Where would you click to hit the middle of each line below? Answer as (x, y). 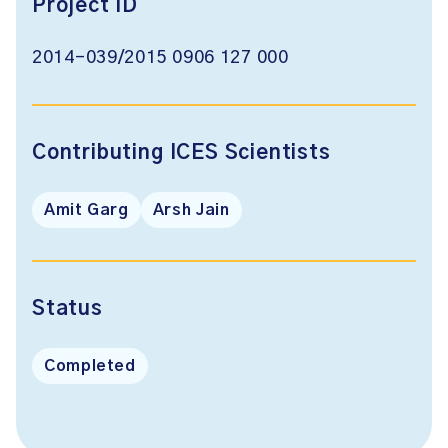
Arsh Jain (191, 210)
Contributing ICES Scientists (181, 153)
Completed (90, 366)
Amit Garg (86, 210)
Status (67, 309)
